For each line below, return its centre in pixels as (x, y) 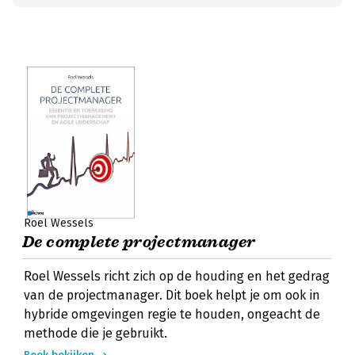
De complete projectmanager (139, 242)
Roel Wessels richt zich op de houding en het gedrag (177, 276)
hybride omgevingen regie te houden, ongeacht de (172, 314)
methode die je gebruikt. (95, 333)
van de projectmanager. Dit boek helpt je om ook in (172, 295)
